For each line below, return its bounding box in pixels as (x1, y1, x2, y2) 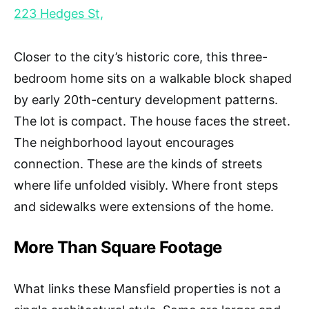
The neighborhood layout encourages (14, 134, 234, 150)
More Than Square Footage (14, 237, 222, 257)
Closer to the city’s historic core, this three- (14, 49, 268, 64)
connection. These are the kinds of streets (14, 156, 262, 171)
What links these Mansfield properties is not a (14, 281, 281, 296)
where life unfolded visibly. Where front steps (14, 177, 278, 192)
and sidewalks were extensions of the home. (14, 199, 274, 214)
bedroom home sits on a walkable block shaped (14, 70, 292, 86)
